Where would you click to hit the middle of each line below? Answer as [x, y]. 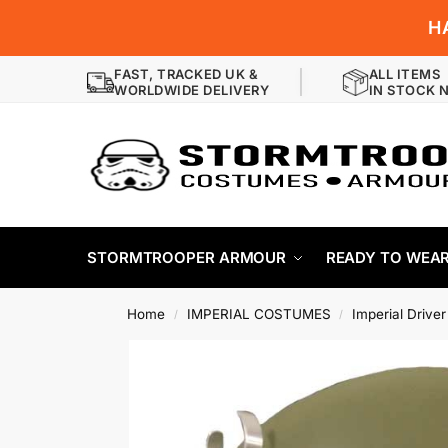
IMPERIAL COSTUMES [258, 314]
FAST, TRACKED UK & [186, 74]
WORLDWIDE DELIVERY [191, 90]
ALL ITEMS [404, 74]
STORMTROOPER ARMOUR [187, 257]
